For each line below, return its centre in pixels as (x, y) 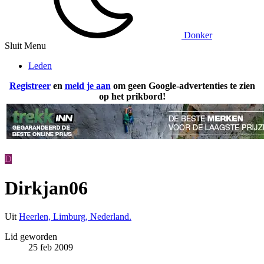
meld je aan (88, 86)
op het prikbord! (132, 97)
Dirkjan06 (46, 188)
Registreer (30, 86)
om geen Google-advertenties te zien (183, 86)
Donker (197, 35)
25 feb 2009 (51, 247)
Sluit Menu (25, 46)
